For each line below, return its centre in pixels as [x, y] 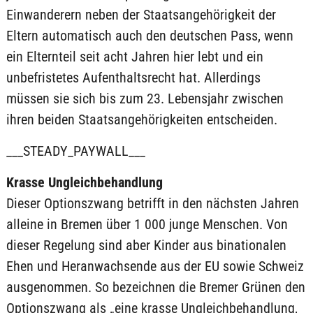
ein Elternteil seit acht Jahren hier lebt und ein [134, 57]
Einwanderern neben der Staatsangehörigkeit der [141, 15]
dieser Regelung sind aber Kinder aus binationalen [146, 245]
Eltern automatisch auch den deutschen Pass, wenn [150, 36]
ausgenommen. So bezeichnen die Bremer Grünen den [155, 287]
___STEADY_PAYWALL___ [75, 151]
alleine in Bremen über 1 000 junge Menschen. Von [147, 224]
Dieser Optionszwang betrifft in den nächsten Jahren [152, 203]
